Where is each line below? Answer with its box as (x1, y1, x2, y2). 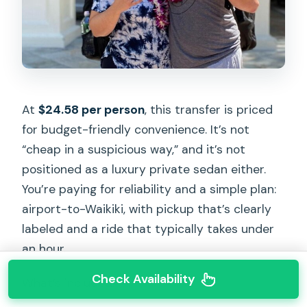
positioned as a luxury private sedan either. (22, 162, 267, 177)
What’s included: (22, 275, 115, 291)
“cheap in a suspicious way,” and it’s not (22, 142, 246, 158)
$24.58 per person (38, 102, 145, 118)
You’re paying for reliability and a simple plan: (22, 182, 277, 197)
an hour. (22, 241, 66, 257)
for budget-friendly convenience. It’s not (22, 122, 250, 138)
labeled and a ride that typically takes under (22, 221, 275, 237)
